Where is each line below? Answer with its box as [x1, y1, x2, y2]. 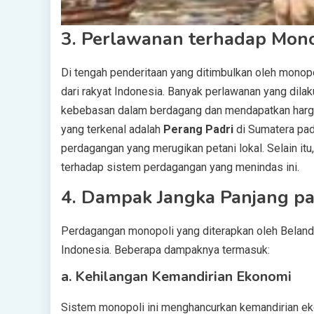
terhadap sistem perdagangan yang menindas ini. [61, 161, 299, 175]
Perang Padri [163, 123, 233, 137]
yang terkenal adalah [61, 123, 163, 137]
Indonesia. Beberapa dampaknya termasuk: [61, 243, 270, 257]
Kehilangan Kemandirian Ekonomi [75, 267, 292, 287]
